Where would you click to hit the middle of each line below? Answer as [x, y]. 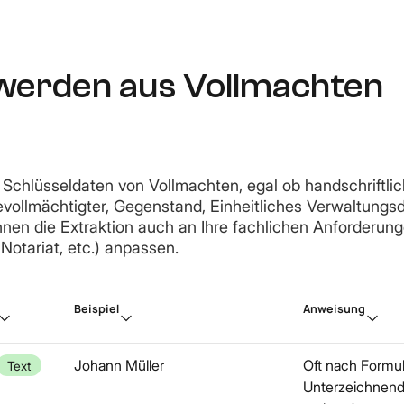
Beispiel [96, 309]
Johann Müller [119, 365]
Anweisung [334, 309]
